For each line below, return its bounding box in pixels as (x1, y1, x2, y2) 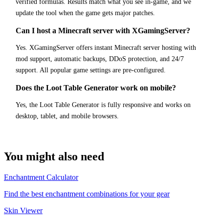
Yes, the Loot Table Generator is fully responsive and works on (16, 101, 191, 109)
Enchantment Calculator (4, 173, 78, 181)
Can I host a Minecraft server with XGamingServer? (16, 26, 190, 35)
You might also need (4, 150, 104, 163)
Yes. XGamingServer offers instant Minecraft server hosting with (16, 44, 196, 51)
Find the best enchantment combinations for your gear (4, 189, 170, 198)
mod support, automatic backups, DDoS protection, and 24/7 (16, 55, 184, 63)
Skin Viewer (4, 206, 43, 215)
